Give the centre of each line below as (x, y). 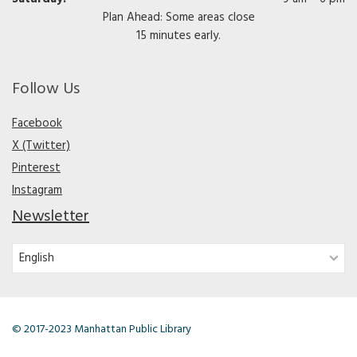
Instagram (37, 190)
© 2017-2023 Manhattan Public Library (102, 329)
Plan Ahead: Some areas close (178, 18)
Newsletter (51, 217)
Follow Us (46, 89)
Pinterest (36, 168)
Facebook (37, 124)
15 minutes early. (178, 36)
